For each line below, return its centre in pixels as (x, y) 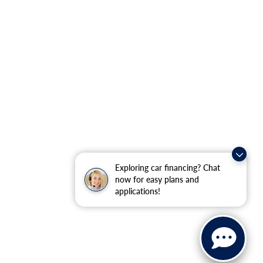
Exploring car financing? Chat (168, 168)
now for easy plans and (157, 179)
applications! (138, 191)
